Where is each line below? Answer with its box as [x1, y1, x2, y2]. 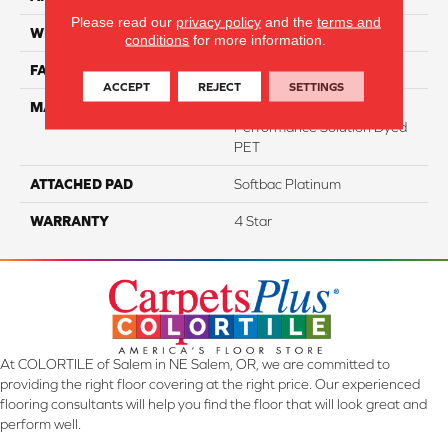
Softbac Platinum [234, 175, 341, 192]
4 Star [234, 212, 272, 229]
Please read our [70, 13, 176, 30]
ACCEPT [103, 79, 151, 94]
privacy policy [175, 13, 261, 30]
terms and [316, 13, 381, 30]
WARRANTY [30, 212, 109, 229]
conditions [125, 31, 190, 48]
